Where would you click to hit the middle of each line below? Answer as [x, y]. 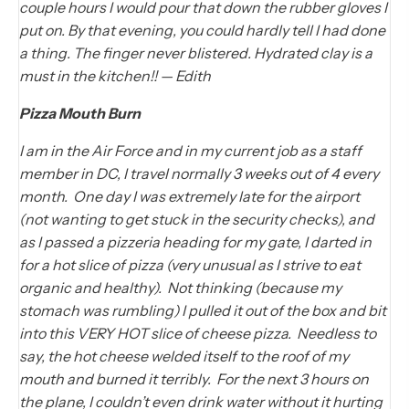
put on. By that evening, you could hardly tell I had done [202, 31]
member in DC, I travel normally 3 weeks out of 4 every [199, 174]
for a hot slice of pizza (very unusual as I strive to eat [190, 265]
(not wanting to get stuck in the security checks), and [197, 220]
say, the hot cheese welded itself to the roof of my [184, 357]
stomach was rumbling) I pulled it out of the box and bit [203, 311]
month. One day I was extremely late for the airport [189, 197]
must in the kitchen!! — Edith [115, 76]
